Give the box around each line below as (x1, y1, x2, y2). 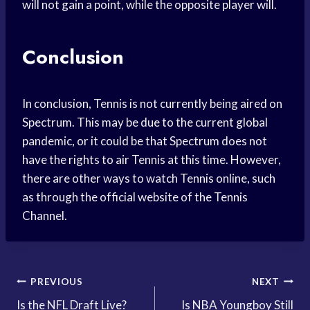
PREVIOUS (30, 275, 83, 287)
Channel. (22, 208, 67, 224)
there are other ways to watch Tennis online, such (22, 171, 275, 186)
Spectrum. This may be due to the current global (22, 115, 268, 130)
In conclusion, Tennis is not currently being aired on (22, 96, 282, 111)
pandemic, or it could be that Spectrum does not (22, 134, 267, 149)
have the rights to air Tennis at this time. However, (22, 152, 281, 167)
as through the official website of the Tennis (22, 190, 248, 205)
